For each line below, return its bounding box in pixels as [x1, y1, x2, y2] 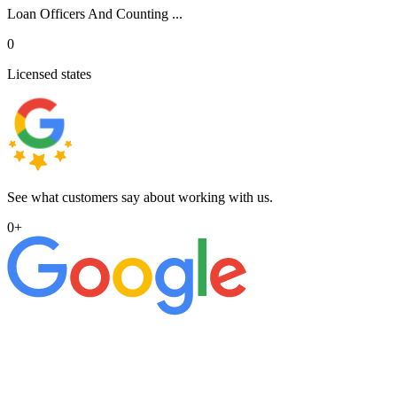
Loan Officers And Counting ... [7, 5, 183, 21]
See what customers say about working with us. [7, 189, 273, 205]
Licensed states [7, 66, 91, 82]
